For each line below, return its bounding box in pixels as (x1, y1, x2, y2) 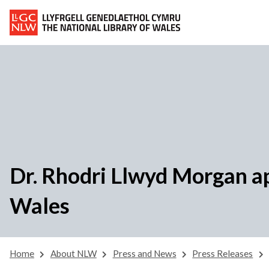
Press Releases (192, 248, 253, 259)
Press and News (112, 248, 177, 259)
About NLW (50, 248, 97, 259)
